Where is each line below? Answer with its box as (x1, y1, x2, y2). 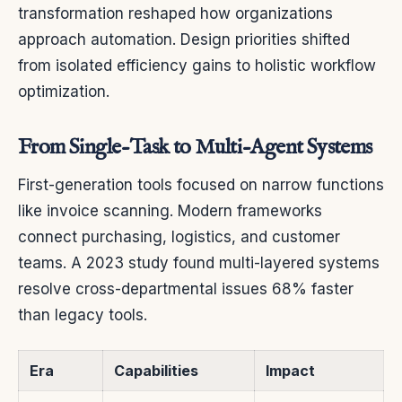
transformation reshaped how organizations (18, 4, 333, 22)
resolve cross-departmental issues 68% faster (18, 279, 354, 298)
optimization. (18, 82, 109, 100)
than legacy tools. (18, 305, 147, 324)
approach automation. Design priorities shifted (18, 30, 350, 48)
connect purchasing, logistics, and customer (18, 227, 340, 246)
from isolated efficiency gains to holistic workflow (18, 56, 376, 74)
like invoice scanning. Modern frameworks (18, 201, 322, 220)
